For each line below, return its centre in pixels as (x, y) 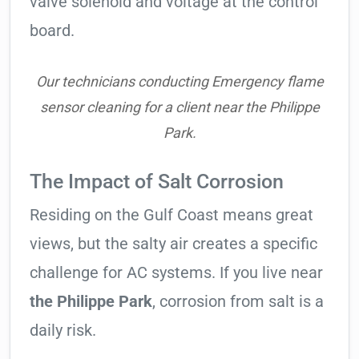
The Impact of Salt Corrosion (157, 182)
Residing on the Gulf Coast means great (171, 215)
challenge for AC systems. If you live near (176, 273)
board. (52, 31)
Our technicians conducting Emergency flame (179, 82)
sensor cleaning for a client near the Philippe (179, 107)
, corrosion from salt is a (238, 302)
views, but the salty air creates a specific (173, 244)
